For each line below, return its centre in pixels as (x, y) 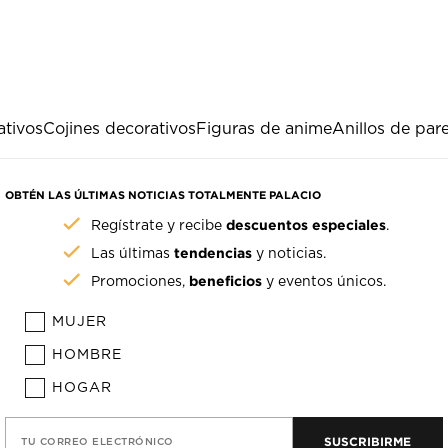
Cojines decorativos (119, 129)
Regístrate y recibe (159, 226)
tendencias (213, 253)
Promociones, (140, 282)
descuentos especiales (306, 225)
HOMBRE (87, 355)
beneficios (226, 281)
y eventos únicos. (324, 282)
